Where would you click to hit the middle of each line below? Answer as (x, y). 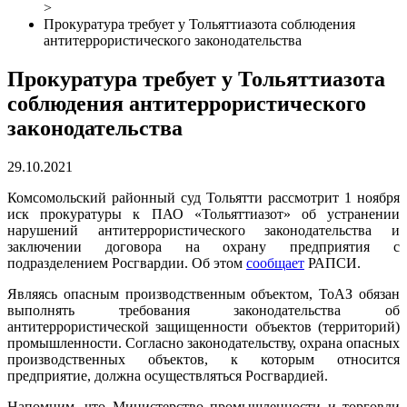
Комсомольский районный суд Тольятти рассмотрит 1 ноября (203, 197)
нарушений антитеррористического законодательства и (203, 230)
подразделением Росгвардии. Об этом (127, 263)
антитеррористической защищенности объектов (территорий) (203, 326)
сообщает (275, 263)
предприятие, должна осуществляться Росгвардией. (168, 375)
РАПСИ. (333, 263)
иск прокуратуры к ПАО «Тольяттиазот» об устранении (203, 213)
